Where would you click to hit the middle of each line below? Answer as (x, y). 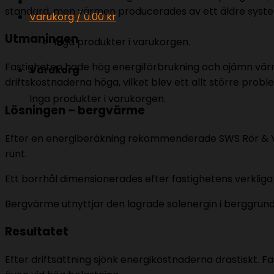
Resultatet (37, 232)
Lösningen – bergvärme (75, 110)
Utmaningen (42, 39)
